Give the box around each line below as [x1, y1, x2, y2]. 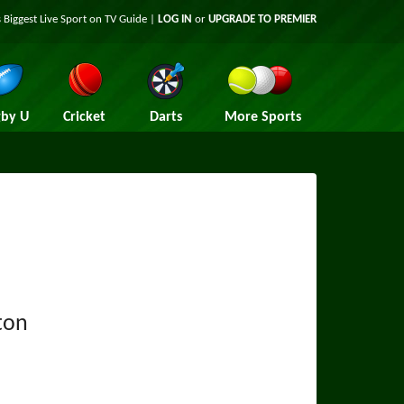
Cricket [63, 110, 106, 124]
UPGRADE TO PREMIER [208, 14, 317, 25]
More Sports [224, 110, 301, 124]
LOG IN [158, 14, 192, 25]
